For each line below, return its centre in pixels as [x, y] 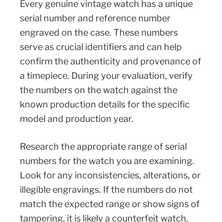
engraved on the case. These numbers [99, 32]
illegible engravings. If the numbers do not [106, 189]
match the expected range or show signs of [110, 204]
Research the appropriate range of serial [103, 146]
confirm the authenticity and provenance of [111, 61]
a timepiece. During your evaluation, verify [106, 75]
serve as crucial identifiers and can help [101, 47]
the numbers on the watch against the [99, 90]
